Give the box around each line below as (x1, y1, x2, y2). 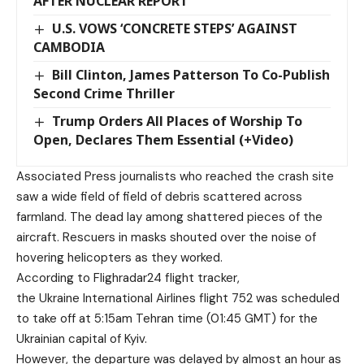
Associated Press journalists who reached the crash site (16, 168, 334, 185)
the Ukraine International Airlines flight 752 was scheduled (16, 290, 340, 307)
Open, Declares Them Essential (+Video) (33, 131, 293, 149)
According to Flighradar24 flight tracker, (16, 270, 240, 287)
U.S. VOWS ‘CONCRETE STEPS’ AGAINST (52, 19, 298, 38)
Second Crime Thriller (33, 84, 175, 103)
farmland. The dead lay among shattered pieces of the (16, 209, 323, 226)
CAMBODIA (33, 38, 105, 57)
